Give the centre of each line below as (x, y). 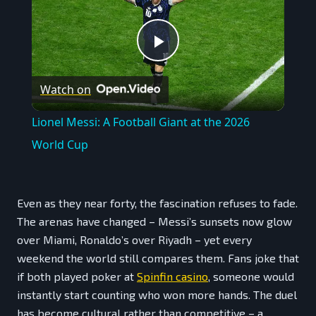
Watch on (65, 90)
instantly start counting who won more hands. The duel (157, 295)
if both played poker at (77, 276)
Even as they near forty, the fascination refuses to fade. (157, 203)
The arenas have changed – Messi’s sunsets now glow (154, 221)
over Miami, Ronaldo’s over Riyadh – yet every (134, 240)
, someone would (251, 276)
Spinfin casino (172, 276)
